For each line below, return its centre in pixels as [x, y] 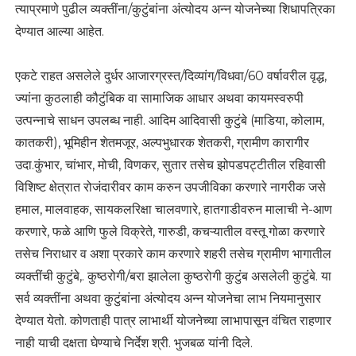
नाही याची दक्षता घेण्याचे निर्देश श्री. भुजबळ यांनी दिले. [133, 343]
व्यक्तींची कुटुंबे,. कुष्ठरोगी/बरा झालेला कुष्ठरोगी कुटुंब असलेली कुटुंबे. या [173, 277]
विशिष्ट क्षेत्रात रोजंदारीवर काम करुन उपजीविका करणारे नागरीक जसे [170, 188]
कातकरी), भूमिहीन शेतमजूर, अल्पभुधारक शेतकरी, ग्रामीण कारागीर [162, 143]
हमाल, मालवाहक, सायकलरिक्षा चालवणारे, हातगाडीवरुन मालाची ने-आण [173, 210]
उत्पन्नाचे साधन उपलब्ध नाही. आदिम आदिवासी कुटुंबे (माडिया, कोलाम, [169, 121]
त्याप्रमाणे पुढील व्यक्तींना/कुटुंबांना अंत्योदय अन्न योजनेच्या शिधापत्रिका [175, 10]
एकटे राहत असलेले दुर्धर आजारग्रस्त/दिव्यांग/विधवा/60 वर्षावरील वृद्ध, [170, 76]
